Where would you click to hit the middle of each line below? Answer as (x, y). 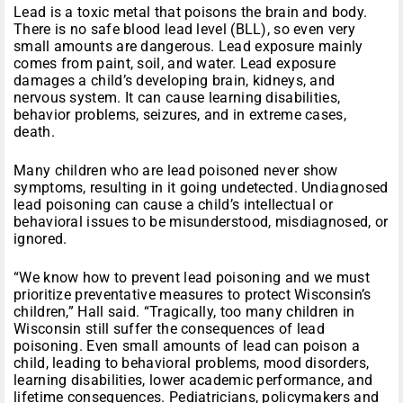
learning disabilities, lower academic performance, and (193, 381)
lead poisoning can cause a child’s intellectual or (173, 205)
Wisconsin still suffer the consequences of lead (170, 329)
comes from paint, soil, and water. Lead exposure (175, 64)
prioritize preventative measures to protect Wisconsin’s (193, 295)
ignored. (40, 239)
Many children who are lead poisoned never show (176, 171)
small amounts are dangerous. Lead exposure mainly (188, 47)
